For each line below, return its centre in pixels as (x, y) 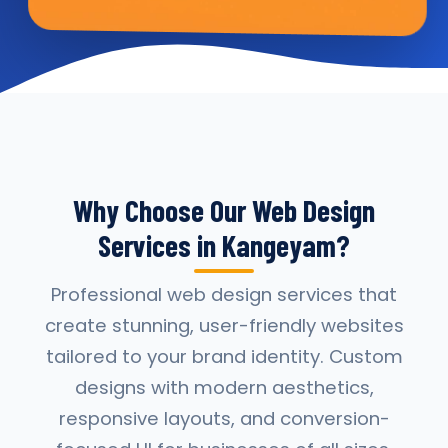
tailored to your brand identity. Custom (224, 356)
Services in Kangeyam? (224, 245)
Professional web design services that (224, 294)
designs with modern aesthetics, (224, 387)
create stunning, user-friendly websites (224, 325)
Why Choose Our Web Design (224, 210)
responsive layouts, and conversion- (224, 418)
